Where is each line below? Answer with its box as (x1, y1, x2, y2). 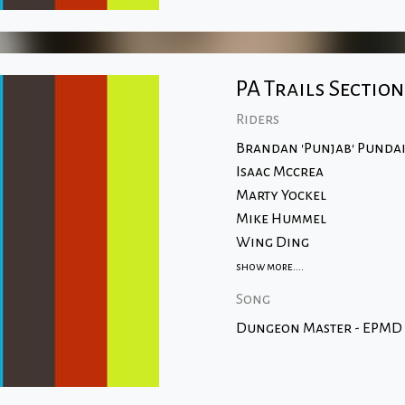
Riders (235, 111, 279, 127)
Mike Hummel (235, 211, 326, 227)
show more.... (235, 260, 304, 273)
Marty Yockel (235, 187, 326, 203)
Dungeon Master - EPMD (235, 320, 402, 336)
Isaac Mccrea (235, 164, 324, 180)
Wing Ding (235, 234, 309, 250)
